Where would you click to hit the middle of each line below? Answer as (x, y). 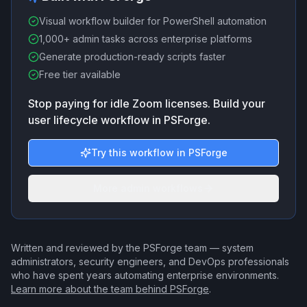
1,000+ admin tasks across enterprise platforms (146, 39)
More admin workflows (148, 188)
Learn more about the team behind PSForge (110, 289)
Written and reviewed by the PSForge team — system (132, 248)
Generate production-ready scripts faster (132, 57)
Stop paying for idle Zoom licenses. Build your (147, 103)
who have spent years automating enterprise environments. (145, 275)
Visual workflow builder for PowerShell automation (153, 21)
